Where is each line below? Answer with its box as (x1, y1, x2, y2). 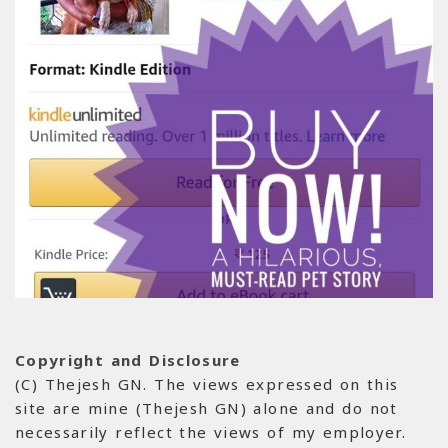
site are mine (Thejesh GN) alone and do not (15, 397, 398, 418)
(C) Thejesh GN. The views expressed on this (15, 373, 399, 394)
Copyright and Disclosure (15, 349, 241, 370)
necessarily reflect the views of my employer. (15, 421, 406, 442)
